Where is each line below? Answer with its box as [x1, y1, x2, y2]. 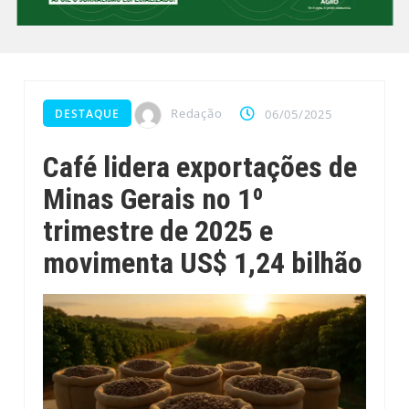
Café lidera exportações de [43, 150, 358, 184]
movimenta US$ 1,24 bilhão [43, 246, 363, 280]
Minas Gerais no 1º [43, 182, 265, 216]
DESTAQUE [55, 106, 121, 122]
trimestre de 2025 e [43, 214, 274, 248]
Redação [171, 105, 223, 122]
